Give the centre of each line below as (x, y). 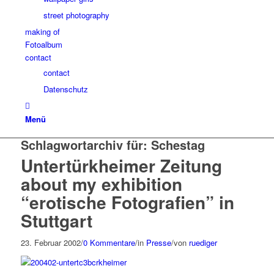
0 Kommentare (109, 243)
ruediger (203, 243)
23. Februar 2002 (50, 243)
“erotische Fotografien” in (127, 202)
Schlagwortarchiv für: (86, 145)
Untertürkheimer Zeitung (121, 165)
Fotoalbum (43, 44)
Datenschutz (65, 89)
